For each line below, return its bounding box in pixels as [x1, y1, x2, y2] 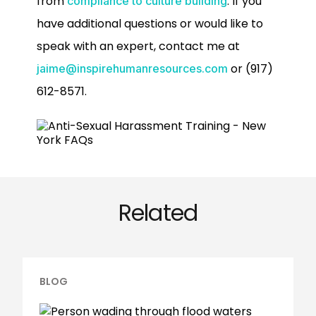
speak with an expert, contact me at [37, 38, 240, 55]
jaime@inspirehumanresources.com [37, 61, 228, 76]
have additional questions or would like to [37, 16, 263, 32]
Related [119, 196, 197, 229]
